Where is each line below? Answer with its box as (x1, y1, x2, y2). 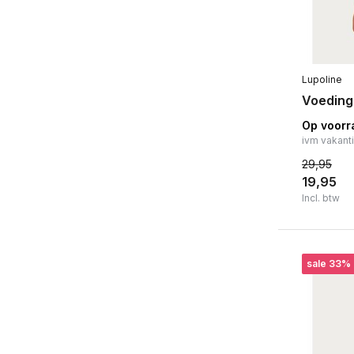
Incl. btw (302, 192, 340, 205)
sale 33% (307, 258, 351, 270)
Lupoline (302, 73, 342, 86)
